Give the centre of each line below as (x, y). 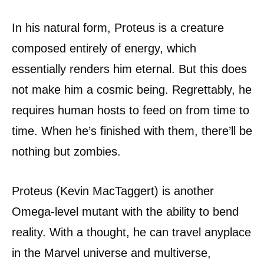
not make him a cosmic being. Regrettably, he (132, 89)
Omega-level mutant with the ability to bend (125, 211)
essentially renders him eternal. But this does (129, 69)
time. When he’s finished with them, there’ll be (132, 131)
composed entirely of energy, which (104, 48)
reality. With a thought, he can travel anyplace (131, 232)
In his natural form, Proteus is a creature (118, 27)
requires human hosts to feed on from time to (131, 110)
